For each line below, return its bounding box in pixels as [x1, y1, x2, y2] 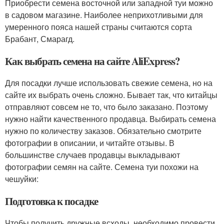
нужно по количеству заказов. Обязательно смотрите [5, 125, 201, 137]
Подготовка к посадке [5, 193, 98, 209]
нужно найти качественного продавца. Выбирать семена [5, 113, 216, 125]
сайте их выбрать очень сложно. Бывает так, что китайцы [5, 89, 217, 101]
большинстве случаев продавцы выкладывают [5, 149, 180, 161]
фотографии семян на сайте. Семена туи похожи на [5, 161, 198, 173]
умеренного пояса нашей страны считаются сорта [5, 21, 192, 33]
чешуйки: [5, 173, 38, 185]
